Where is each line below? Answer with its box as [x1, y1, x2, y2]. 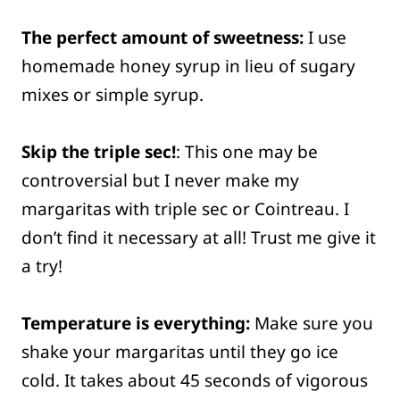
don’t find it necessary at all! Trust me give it [21, 226, 376, 250]
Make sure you [250, 312, 373, 336]
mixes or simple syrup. [21, 83, 204, 107]
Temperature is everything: [21, 312, 250, 336]
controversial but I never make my [21, 169, 299, 193]
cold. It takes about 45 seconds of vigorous [21, 369, 368, 393]
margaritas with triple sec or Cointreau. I [21, 197, 349, 221]
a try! [21, 254, 62, 279]
